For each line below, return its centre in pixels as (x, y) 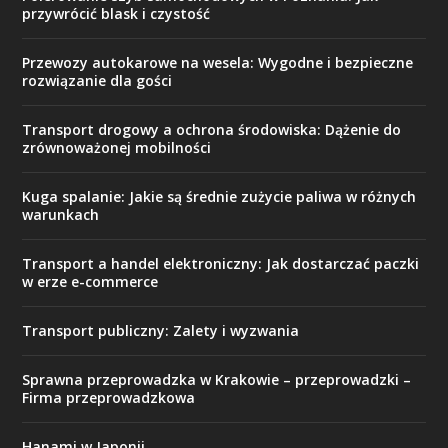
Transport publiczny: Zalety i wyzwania (161, 331)
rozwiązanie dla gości (97, 81)
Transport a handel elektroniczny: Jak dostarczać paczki (221, 264)
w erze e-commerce (90, 282)
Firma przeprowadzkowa (109, 398)
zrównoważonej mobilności (117, 148)
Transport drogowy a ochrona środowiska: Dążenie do (212, 130)
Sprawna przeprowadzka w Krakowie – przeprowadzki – (217, 380)
